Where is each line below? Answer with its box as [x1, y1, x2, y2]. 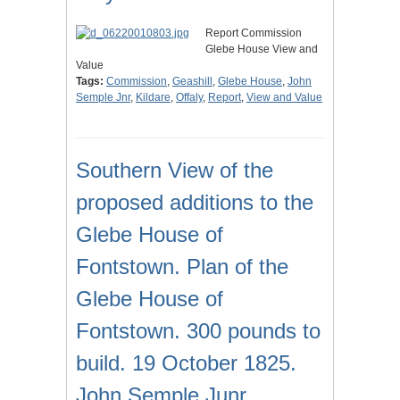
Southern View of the [76, 158, 273, 183]
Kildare [136, 91, 171, 104]
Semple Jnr [76, 91, 130, 104]
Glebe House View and [205, 43, 318, 56]
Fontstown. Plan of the [76, 254, 288, 279]
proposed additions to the [76, 190, 313, 215]
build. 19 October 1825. [76, 351, 296, 376]
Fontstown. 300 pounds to [76, 319, 321, 344]
